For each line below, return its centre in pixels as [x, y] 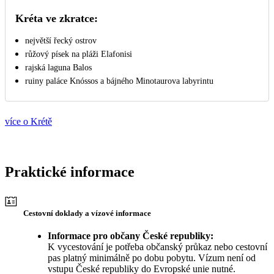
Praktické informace [70, 172]
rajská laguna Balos [58, 67]
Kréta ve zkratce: [57, 18]
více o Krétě [28, 121]
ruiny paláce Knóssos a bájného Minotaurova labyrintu [119, 81]
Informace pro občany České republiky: [131, 235]
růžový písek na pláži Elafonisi [79, 54]
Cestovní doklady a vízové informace [87, 213]
